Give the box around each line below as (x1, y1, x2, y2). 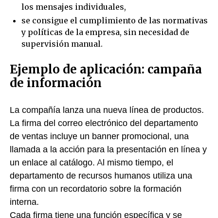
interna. (10, 197, 39, 207)
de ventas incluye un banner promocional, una (10, 131, 189, 141)
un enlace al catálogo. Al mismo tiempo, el (10, 157, 173, 167)
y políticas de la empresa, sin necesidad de (21, 27, 189, 37)
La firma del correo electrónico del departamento (10, 118, 198, 128)
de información (10, 75, 102, 91)
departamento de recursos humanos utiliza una (10, 170, 192, 181)
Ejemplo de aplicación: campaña (10, 62, 202, 77)
